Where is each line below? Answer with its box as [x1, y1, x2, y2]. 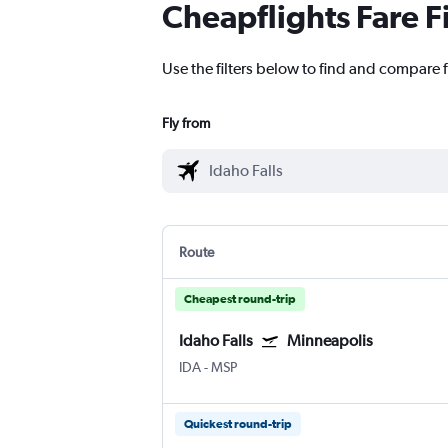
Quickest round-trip [184, 417, 292, 432]
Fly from [162, 115, 210, 132]
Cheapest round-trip [184, 292, 296, 307]
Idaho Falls [179, 331, 253, 351]
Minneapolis [287, 331, 373, 351]
